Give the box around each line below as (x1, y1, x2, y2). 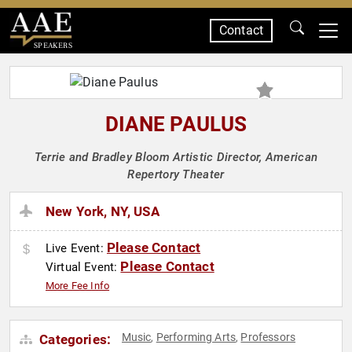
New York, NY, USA (46, 203, 159, 220)
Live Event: (46, 241, 107, 256)
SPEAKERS (33, 40, 72, 50)
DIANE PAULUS (104, 112, 247, 136)
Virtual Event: (46, 260, 121, 275)
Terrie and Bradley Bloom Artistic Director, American (34, 150, 318, 164)
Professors (240, 331, 295, 344)
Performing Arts (156, 331, 236, 344)
